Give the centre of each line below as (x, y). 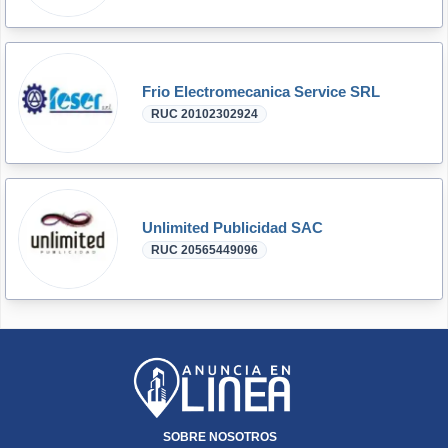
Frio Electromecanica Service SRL (261, 91)
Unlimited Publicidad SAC (232, 227)
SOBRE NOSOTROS (220, 436)
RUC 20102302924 (204, 113)
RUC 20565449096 (204, 249)
